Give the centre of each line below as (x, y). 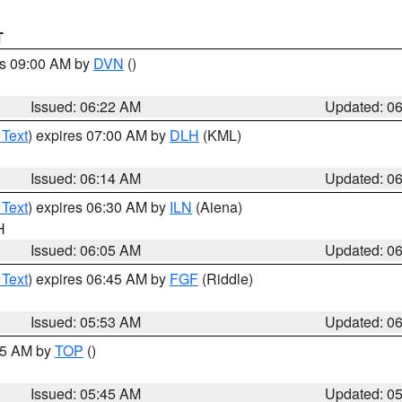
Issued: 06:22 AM (86, 106)
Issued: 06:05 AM (86, 250)
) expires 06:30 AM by (99, 207)
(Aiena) (217, 207)
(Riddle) (226, 279)
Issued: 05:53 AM (86, 322)
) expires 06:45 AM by (99, 279)
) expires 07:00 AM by (99, 135)
